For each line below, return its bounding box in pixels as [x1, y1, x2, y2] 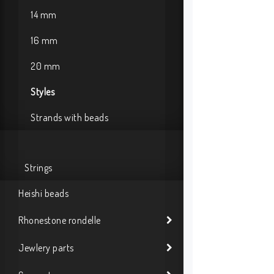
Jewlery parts [18, 241, 74, 254]
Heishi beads [18, 187, 68, 199]
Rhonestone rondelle [18, 213, 101, 226]
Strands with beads [31, 111, 108, 124]
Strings [24, 161, 53, 174]
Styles [31, 86, 54, 98]
